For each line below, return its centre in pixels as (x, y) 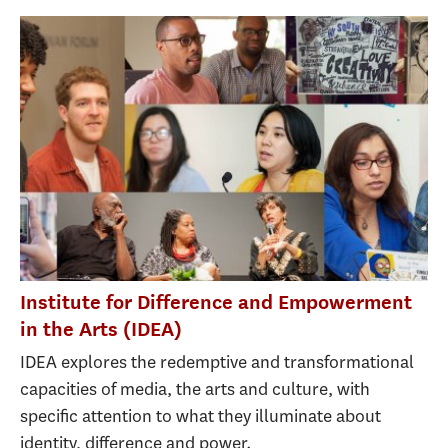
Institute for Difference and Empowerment (216, 302)
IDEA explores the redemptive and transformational (217, 362)
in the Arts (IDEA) (101, 329)
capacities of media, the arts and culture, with (195, 389)
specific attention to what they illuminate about (200, 416)
